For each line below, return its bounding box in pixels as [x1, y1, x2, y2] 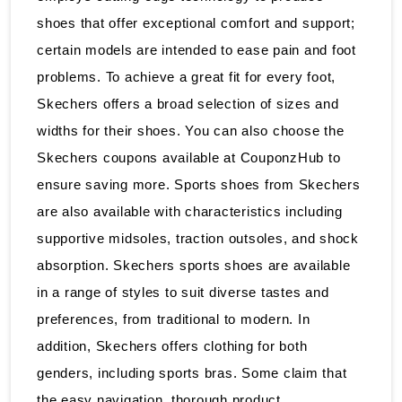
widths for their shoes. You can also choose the [37, 122, 345, 138]
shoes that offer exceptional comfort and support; [37, 14, 355, 31]
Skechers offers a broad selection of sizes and [37, 95, 339, 111]
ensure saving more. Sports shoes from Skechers [37, 176, 361, 192]
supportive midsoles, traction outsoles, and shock [37, 230, 359, 246]
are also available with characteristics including [37, 203, 343, 219]
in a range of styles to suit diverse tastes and [37, 284, 329, 300]
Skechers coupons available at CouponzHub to [37, 149, 341, 165]
